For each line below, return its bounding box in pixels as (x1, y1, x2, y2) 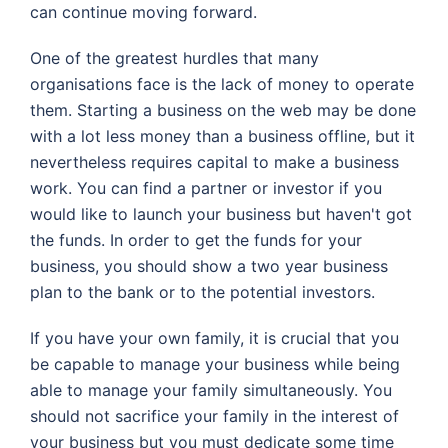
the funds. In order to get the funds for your (30, 229, 362, 250)
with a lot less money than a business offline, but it (30, 125, 415, 146)
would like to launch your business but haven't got (30, 203, 412, 224)
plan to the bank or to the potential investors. (30, 281, 375, 302)
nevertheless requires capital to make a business (30, 151, 399, 172)
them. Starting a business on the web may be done (30, 99, 416, 120)
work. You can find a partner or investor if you (30, 177, 382, 198)
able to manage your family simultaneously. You (30, 379, 392, 400)
